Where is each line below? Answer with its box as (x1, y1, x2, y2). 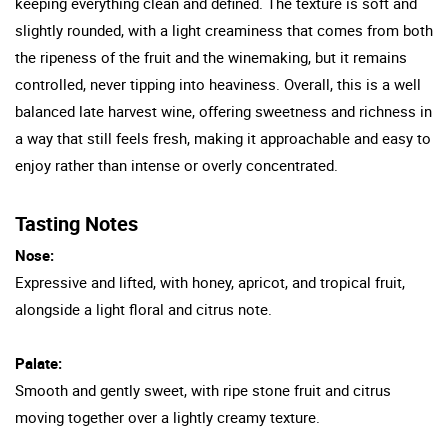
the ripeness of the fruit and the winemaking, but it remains (15, 46, 407, 67)
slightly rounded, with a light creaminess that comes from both (15, 19, 433, 40)
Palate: (15, 352, 62, 373)
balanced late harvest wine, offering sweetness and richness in (15, 100, 432, 121)
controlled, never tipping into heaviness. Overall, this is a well (15, 73, 421, 94)
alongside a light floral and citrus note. (15, 298, 272, 319)
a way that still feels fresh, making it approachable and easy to (15, 127, 431, 148)
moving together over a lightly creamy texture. (15, 406, 320, 427)
